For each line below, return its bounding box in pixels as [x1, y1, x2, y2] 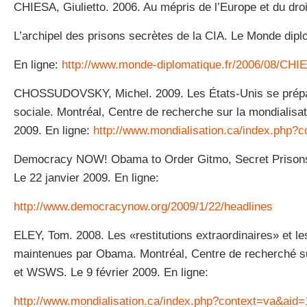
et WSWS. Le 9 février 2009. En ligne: [14, 266, 208, 279]
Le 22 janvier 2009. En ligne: [14, 171, 159, 184]
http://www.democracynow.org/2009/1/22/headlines [14, 200, 273, 213]
